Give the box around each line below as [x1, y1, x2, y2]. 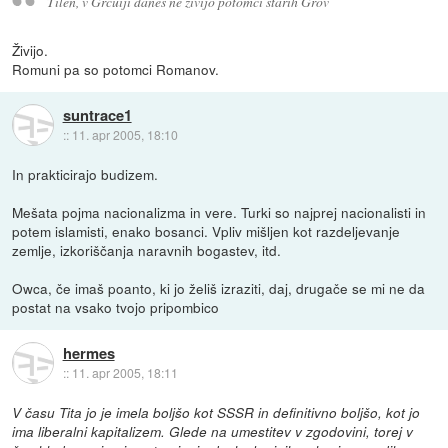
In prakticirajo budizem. [12, 164, 159, 185]
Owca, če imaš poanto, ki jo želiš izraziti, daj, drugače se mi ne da [12, 278, 426, 299]
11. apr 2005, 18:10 [71, 125, 178, 143]
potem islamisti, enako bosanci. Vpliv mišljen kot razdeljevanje [12, 221, 401, 242]
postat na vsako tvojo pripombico [12, 297, 220, 318]
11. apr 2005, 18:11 [71, 363, 178, 381]
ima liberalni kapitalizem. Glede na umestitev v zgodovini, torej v [12, 422, 414, 442]
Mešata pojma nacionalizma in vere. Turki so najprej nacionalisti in [12, 202, 427, 223]
